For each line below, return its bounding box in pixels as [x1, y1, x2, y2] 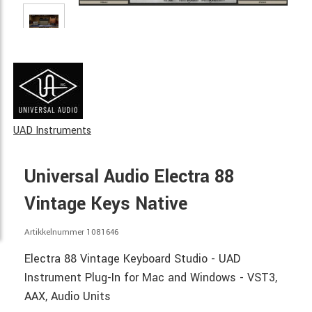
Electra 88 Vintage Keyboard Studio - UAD [24, 250, 240, 267]
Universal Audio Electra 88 [24, 164, 234, 189]
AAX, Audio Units [24, 288, 111, 304]
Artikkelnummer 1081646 [24, 226, 118, 238]
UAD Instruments [13, 123, 91, 138]
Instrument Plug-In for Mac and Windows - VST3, [24, 269, 277, 286]
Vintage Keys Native [24, 192, 187, 217]
